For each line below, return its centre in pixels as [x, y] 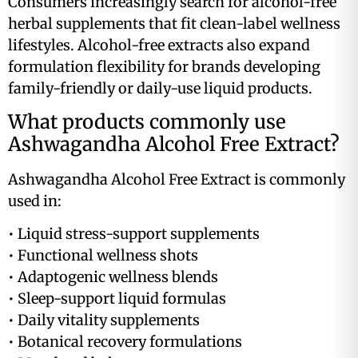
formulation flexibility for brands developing [164, 67]
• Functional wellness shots [103, 256]
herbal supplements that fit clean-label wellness [174, 24]
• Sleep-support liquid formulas [117, 299]
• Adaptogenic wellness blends [113, 277]
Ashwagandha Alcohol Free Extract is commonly [177, 179]
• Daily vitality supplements [104, 320]
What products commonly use [147, 121]
